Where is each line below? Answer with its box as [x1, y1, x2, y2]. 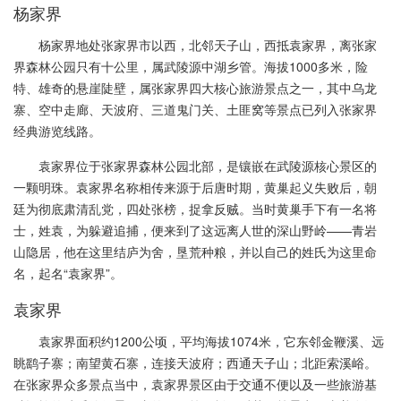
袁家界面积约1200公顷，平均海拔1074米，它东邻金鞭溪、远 [38, 331, 384, 350]
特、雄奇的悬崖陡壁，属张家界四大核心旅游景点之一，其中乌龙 [13, 78, 377, 97]
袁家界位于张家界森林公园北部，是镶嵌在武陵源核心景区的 [38, 156, 377, 175]
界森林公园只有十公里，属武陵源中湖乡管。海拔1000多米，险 [13, 56, 368, 75]
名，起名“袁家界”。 [13, 263, 123, 282]
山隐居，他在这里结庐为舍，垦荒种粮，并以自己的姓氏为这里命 [13, 242, 377, 260]
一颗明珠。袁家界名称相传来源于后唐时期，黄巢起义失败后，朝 [13, 177, 377, 196]
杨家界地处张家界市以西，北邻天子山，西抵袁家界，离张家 [38, 35, 377, 54]
